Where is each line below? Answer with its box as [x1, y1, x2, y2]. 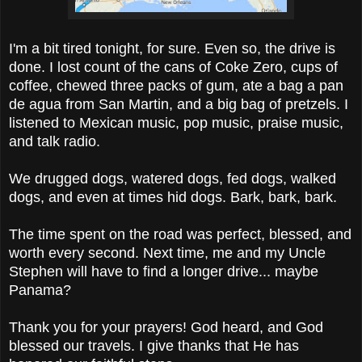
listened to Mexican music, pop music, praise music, [9, 114, 343, 131]
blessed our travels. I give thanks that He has [9, 337, 299, 354]
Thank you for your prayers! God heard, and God [9, 318, 323, 335]
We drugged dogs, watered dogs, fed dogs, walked [9, 170, 336, 187]
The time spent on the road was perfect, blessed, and [9, 225, 351, 242]
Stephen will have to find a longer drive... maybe [9, 263, 318, 280]
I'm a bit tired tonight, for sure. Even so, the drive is [9, 40, 335, 57]
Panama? [9, 281, 71, 298]
